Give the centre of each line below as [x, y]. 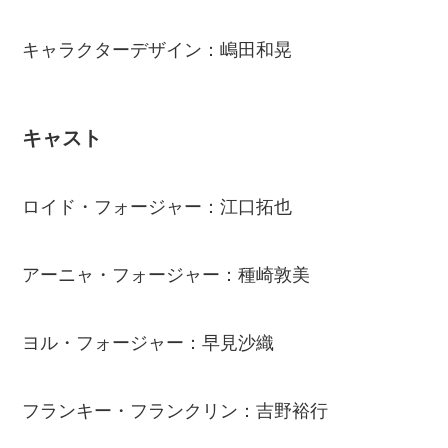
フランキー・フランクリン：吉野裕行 [175, 410]
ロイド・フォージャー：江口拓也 [157, 207]
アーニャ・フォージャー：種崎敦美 [166, 275]
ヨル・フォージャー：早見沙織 [148, 343]
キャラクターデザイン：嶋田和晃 [157, 49]
